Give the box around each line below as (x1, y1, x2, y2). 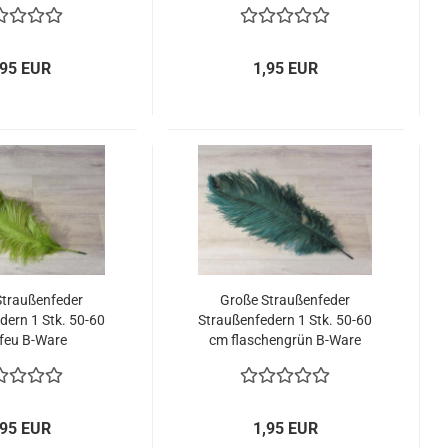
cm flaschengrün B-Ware (209, 332, 362, 348)
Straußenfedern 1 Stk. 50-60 (198, 312, 373, 328)
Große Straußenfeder (220, 292, 351, 308)
